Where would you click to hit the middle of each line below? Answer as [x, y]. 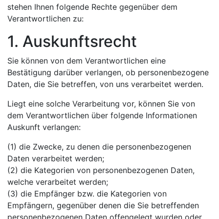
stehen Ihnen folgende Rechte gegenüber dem [92, 7]
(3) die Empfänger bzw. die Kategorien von [87, 193]
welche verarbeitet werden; [58, 182]
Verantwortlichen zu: [45, 18]
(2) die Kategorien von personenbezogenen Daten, [101, 170]
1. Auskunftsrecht [72, 41]
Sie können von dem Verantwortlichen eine [87, 60]
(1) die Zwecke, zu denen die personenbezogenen [99, 146]
